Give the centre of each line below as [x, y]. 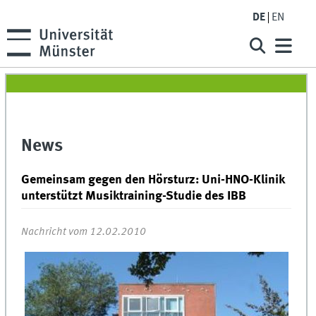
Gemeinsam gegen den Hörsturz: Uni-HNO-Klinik [153, 180]
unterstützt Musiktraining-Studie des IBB [134, 196]
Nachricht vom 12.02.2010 [84, 232]
